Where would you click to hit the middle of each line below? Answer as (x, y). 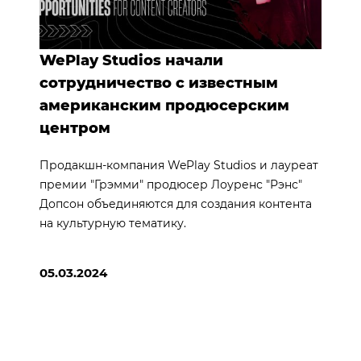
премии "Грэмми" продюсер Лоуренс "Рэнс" (170, 184)
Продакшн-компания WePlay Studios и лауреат (178, 165)
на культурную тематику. (112, 223)
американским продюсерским (164, 105)
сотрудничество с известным (158, 83)
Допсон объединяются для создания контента (175, 203)
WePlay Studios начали (131, 60)
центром (75, 128)
